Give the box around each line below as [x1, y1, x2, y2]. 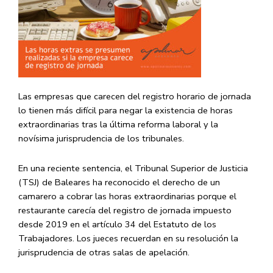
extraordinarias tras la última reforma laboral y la [18, 118, 218, 130]
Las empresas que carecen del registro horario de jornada [18, 90, 251, 102]
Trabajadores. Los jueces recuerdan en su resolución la [18, 232, 238, 244]
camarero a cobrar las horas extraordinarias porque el [18, 190, 236, 202]
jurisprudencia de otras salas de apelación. [18, 246, 190, 258]
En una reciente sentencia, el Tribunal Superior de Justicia [18, 161, 248, 174]
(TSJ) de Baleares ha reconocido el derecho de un [18, 175, 220, 188]
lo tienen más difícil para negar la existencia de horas [18, 104, 233, 116]
